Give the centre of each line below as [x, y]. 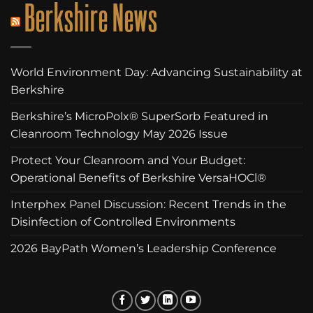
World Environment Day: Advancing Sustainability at [156, 72]
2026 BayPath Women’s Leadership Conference [144, 248]
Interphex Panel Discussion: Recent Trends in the [148, 204]
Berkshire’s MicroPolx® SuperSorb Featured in [139, 116]
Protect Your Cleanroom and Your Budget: [128, 160]
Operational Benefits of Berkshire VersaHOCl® [138, 177]
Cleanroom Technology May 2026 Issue [119, 133]
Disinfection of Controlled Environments [123, 221]
